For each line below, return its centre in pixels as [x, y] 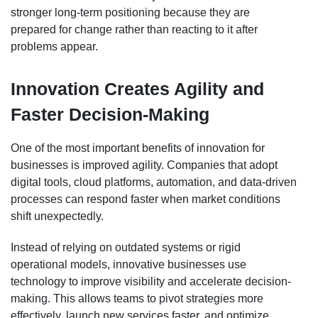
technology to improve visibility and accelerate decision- [151, 281]
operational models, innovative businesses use [128, 264]
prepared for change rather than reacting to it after [134, 29]
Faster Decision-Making [110, 114]
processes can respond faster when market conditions [146, 199]
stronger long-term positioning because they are [130, 12]
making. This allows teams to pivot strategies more [137, 298]
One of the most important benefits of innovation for [138, 148]
